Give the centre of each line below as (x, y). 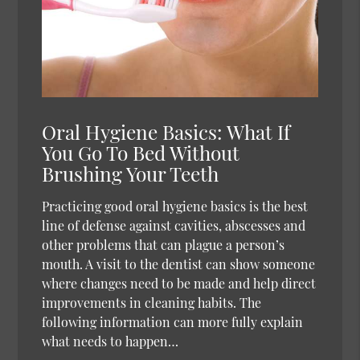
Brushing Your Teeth (131, 173)
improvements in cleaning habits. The (152, 302)
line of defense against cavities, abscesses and (174, 225)
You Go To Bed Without (141, 152)
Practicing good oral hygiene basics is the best (175, 206)
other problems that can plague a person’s (164, 244)
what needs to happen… (110, 341)
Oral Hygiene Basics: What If (166, 131)
